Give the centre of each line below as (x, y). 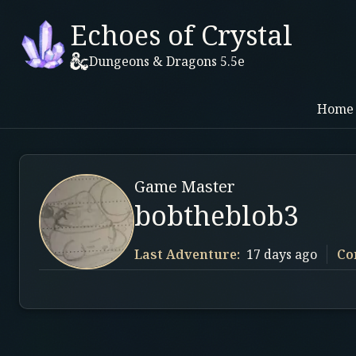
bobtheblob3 (217, 215)
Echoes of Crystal (181, 35)
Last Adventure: (187, 254)
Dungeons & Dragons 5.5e (167, 61)
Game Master (185, 186)
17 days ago (282, 254)
